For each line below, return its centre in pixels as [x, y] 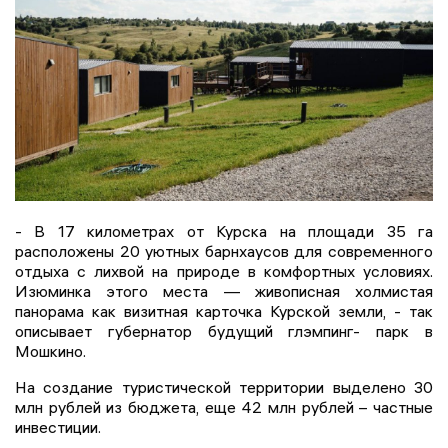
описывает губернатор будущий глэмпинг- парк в [224, 330]
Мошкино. [50, 350]
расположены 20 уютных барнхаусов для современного [224, 250]
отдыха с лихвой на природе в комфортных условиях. [224, 270]
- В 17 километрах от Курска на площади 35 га [224, 230]
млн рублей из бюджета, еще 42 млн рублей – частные [224, 406]
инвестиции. [58, 426]
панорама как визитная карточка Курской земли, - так [224, 310]
